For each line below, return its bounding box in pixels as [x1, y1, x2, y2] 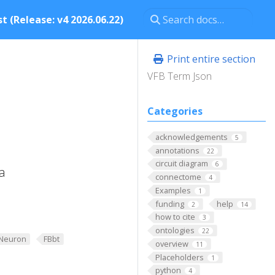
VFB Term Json [147, 69, 212, 83]
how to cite [155, 211, 195, 223]
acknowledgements [155, 131, 228, 142]
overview [155, 238, 188, 249]
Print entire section [165, 52, 255, 66]
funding [155, 198, 184, 209]
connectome [155, 171, 201, 183]
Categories [147, 104, 203, 118]
